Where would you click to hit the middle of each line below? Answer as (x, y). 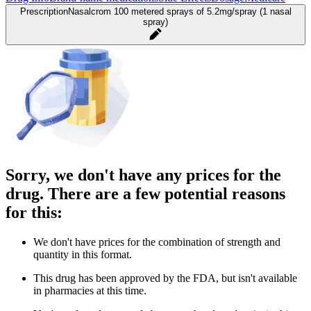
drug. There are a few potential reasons (145, 193)
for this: (34, 212)
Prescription (44, 11)
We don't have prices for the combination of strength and (157, 242)
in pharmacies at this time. (90, 290)
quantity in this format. (83, 254)
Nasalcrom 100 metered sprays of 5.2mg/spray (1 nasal (179, 11)
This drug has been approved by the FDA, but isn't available (165, 278)
